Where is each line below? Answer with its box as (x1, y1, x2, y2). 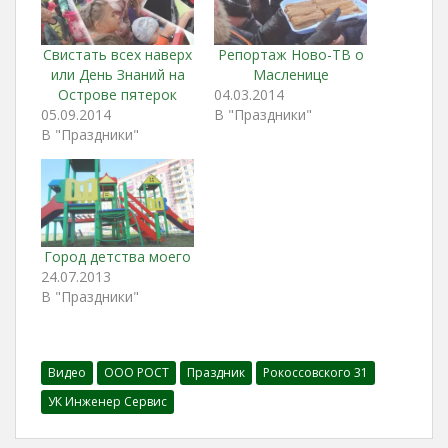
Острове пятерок (58, 85, 177, 105)
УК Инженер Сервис (48, 392, 167, 410)
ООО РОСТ (104, 363, 169, 381)
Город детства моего (44, 246, 191, 266)
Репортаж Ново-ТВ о (217, 45, 364, 65)
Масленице (252, 65, 329, 85)
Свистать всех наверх (43, 45, 192, 65)
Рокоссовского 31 (263, 363, 368, 381)
